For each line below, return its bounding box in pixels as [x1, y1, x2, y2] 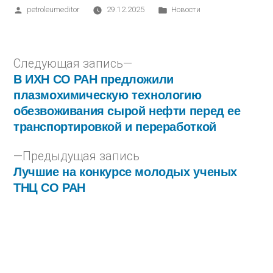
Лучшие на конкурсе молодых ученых [13, 163, 237, 180]
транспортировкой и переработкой [13, 118, 216, 135]
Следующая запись [13, 57, 123, 71]
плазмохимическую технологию [13, 86, 202, 104]
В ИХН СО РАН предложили [13, 70, 174, 88]
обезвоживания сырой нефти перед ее [13, 102, 241, 119]
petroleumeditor [27, 5, 80, 15]
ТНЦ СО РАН [13, 179, 86, 196]
